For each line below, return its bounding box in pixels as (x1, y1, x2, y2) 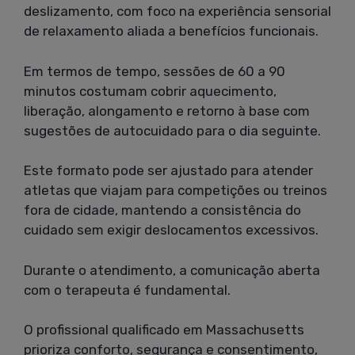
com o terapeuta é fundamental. (24, 281, 231, 298)
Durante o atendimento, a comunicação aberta (24, 261, 320, 278)
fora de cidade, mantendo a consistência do (24, 202, 301, 219)
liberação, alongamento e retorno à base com (24, 102, 310, 119)
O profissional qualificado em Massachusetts (24, 322, 304, 338)
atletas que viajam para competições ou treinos (24, 182, 327, 199)
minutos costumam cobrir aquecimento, (24, 82, 277, 99)
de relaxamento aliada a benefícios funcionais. (24, 23, 319, 40)
